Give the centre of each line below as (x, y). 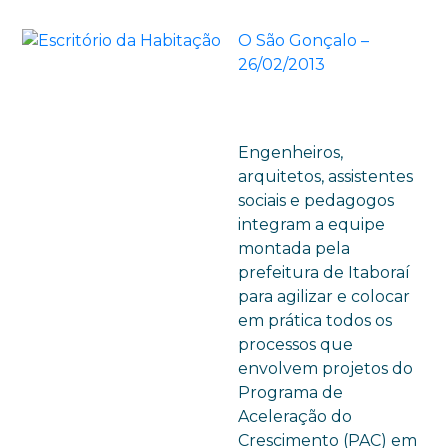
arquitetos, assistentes (326, 176)
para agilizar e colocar (324, 296)
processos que (296, 344)
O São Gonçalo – (304, 40)
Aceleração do (295, 416)
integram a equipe (312, 224)
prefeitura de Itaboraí (324, 272)
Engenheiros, (291, 152)
